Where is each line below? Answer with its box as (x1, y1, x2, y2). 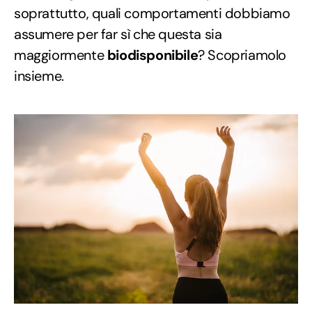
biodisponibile (107, 45, 198, 64)
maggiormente (14, 45, 107, 64)
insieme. (14, 66, 64, 85)
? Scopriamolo (198, 45, 287, 64)
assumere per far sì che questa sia (14, 24, 222, 43)
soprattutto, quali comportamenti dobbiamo (14, 3, 290, 22)
